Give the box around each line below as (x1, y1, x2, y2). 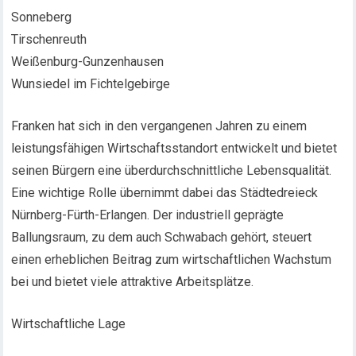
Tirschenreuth (11, 32, 87, 47)
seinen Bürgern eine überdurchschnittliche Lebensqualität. (11, 163, 332, 178)
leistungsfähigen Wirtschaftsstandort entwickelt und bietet (11, 141, 338, 156)
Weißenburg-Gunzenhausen (11, 54, 164, 69)
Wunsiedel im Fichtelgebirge (11, 76, 171, 91)
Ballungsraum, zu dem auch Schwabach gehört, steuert (11, 230, 312, 245)
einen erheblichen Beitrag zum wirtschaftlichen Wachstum (11, 252, 332, 267)
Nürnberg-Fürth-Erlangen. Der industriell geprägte (11, 207, 284, 222)
